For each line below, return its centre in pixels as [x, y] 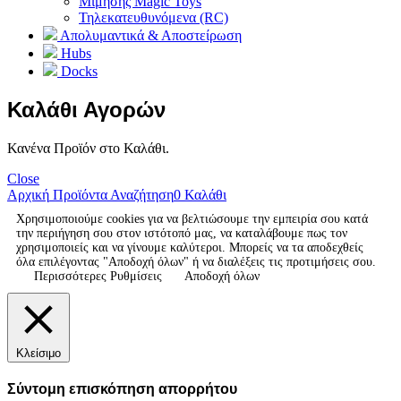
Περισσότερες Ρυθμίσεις [98, 276]
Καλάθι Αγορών [86, 110]
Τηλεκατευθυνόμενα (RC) [154, 18]
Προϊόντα [78, 194]
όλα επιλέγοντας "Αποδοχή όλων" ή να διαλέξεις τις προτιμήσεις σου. [196, 261]
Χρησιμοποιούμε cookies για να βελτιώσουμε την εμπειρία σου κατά [192, 218]
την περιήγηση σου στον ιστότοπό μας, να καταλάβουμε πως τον [182, 233]
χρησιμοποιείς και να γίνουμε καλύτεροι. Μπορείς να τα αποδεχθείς [190, 247]
